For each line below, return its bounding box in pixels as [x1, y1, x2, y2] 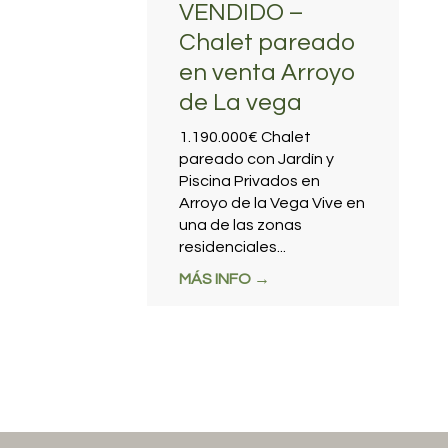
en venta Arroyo [179, 60, 356, 86]
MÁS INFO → [179, 271, 270, 288]
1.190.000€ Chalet [179, 129, 311, 146]
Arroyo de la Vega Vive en [179, 195, 365, 212]
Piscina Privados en [179, 173, 320, 190]
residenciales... [179, 239, 286, 256]
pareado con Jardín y [179, 151, 334, 168]
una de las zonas [179, 217, 302, 234]
